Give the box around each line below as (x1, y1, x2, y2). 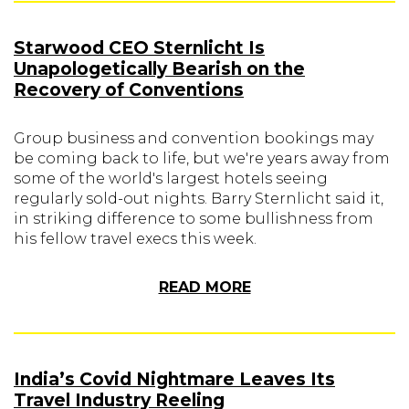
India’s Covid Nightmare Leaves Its (14, 369, 335, 390)
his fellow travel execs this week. (14, 230, 257, 247)
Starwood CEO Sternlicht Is (14, 37, 265, 58)
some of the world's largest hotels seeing (14, 170, 328, 187)
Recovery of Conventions (14, 79, 244, 100)
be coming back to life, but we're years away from (14, 150, 390, 167)
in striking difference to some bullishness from (14, 210, 373, 227)
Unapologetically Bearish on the (14, 58, 305, 79)
